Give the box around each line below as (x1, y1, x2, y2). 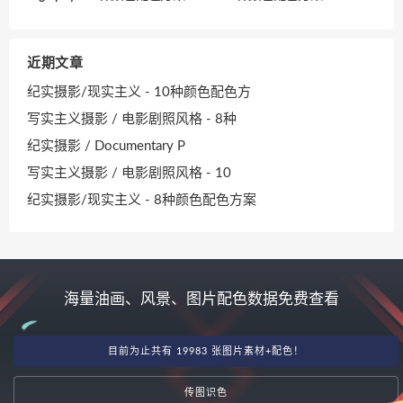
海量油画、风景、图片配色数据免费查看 (64, 291, 339, 308)
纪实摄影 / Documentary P (27, 139, 185, 153)
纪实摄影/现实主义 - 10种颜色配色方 (27, 85, 251, 99)
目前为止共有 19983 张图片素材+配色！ (108, 346, 304, 357)
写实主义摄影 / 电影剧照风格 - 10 (27, 166, 231, 180)
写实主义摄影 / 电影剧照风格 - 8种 (27, 112, 237, 126)
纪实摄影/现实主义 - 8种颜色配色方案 (27, 193, 256, 207)
